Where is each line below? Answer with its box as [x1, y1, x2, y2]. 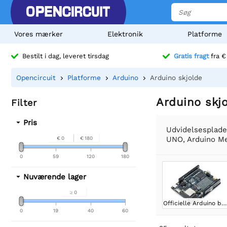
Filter [11, 97, 36, 108]
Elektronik [107, 30, 143, 38]
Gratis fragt [174, 52, 209, 60]
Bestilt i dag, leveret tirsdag [22, 52, 109, 60]
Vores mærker [14, 30, 63, 38]
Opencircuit [16, 73, 56, 82]
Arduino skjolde [150, 73, 202, 82]
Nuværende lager [23, 172, 86, 181]
